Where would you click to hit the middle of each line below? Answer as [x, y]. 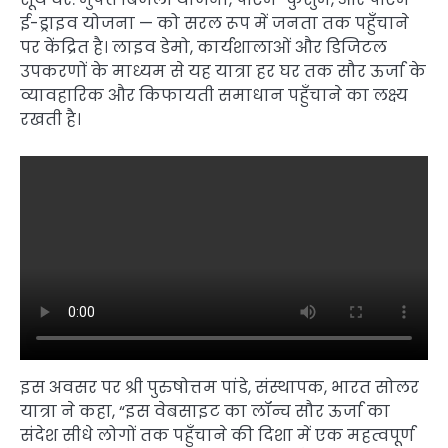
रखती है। [50, 119]
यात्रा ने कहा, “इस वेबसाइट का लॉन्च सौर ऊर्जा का [205, 411]
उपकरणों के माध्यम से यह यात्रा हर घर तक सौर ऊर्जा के [223, 71]
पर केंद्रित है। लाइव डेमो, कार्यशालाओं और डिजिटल [203, 47]
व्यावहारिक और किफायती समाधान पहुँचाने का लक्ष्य [214, 95]
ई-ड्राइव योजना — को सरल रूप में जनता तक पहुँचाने [214, 23]
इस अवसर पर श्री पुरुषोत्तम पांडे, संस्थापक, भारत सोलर [219, 387]
